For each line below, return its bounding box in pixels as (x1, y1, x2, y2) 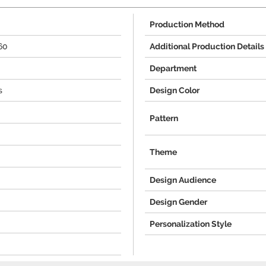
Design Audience (150, 175, 216, 185)
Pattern (150, 113, 178, 123)
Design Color (150, 85, 199, 95)
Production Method (150, 20, 224, 29)
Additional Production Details (150, 42, 264, 51)
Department (150, 64, 197, 73)
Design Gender (150, 197, 207, 207)
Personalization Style (150, 219, 232, 229)
